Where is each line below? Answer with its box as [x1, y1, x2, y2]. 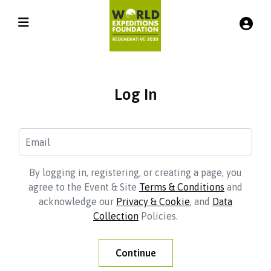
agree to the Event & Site [28, 181, 139, 192]
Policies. [139, 211, 178, 221]
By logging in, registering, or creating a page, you [29, 167, 242, 178]
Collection [93, 211, 139, 221]
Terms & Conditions [139, 181, 224, 192]
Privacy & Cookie [116, 196, 190, 207]
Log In [114, 85, 157, 103]
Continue [115, 247, 156, 258]
